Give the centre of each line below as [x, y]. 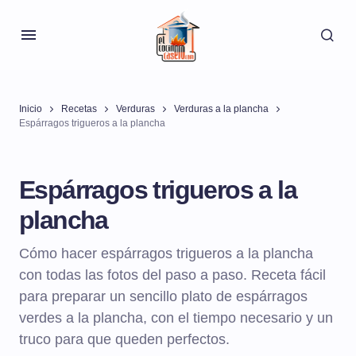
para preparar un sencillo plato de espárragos [163, 296]
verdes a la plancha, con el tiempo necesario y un [176, 318]
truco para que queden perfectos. [124, 339]
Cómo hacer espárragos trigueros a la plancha [166, 253]
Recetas [79, 109]
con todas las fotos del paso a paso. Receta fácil [172, 275]
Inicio [31, 109]
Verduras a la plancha [221, 109]
